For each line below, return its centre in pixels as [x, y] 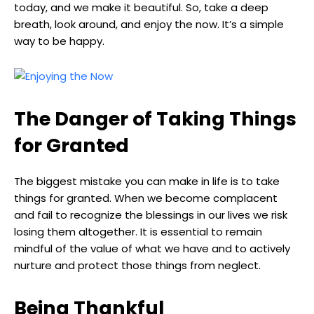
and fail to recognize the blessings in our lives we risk [151, 215]
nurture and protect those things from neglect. [137, 266]
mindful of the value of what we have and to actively [152, 249]
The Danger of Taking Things [155, 119]
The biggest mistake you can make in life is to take [147, 182]
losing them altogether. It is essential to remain [138, 232]
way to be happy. [59, 41]
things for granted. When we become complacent [146, 198]
